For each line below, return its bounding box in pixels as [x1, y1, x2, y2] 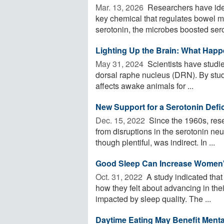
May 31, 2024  [95, 57, 145, 69]
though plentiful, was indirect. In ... [95, 136, 215, 148]
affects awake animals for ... [95, 79, 193, 91]
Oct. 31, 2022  [95, 170, 144, 182]
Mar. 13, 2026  [95, 1, 145, 13]
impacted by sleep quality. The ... [95, 192, 211, 204]
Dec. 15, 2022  [95, 114, 147, 126]
